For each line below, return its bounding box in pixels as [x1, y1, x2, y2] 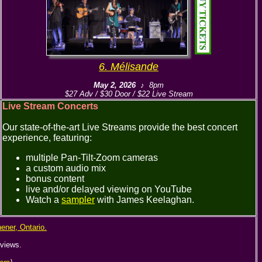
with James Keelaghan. [95, 195, 194, 205]
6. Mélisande [99, 61, 158, 73]
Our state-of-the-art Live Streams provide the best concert [2, 122, 237, 132]
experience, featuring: [2, 133, 92, 143]
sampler [61, 195, 95, 205]
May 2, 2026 [94, 81, 136, 89]
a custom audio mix [26, 163, 106, 173]
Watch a [26, 195, 61, 205]
